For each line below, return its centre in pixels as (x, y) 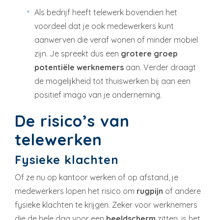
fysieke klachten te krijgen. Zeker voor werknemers (106, 205)
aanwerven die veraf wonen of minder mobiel (116, 40)
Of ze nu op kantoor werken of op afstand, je (96, 177)
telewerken (58, 139)
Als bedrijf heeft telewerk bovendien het (106, 12)
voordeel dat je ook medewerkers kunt (104, 26)
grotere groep (149, 53)
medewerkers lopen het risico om (76, 191)
